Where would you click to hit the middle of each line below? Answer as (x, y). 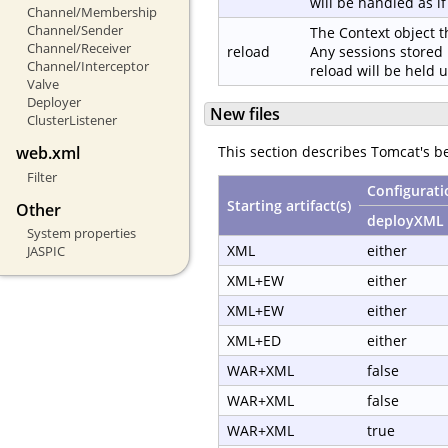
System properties (81, 233)
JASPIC (45, 251)
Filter (41, 176)
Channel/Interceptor (87, 66)
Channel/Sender (74, 30)
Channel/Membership (91, 12)
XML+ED (254, 341)
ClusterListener (71, 120)
